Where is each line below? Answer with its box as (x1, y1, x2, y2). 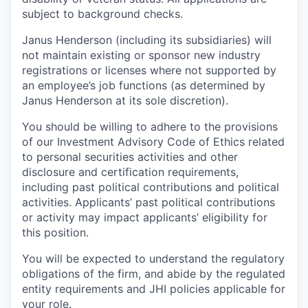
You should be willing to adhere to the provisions (22, 120, 278, 133)
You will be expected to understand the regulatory (22, 252, 285, 265)
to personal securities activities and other (22, 150, 238, 164)
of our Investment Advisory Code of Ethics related (22, 135, 285, 148)
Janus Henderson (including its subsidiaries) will (22, 33, 272, 47)
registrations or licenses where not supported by (22, 63, 276, 77)
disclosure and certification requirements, (22, 165, 239, 179)
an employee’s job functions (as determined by (22, 78, 265, 92)
